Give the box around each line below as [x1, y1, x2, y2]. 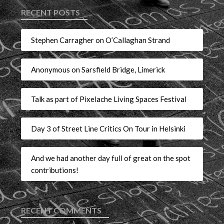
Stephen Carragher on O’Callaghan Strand [31, 35, 170, 44]
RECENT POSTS [21, 7, 80, 17]
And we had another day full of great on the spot [31, 153, 191, 162]
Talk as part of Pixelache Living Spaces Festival [31, 94, 187, 103]
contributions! [31, 165, 79, 174]
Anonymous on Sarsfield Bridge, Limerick [31, 64, 165, 74]
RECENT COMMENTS [21, 205, 102, 215]
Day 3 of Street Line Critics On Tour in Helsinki [31, 123, 186, 133]
